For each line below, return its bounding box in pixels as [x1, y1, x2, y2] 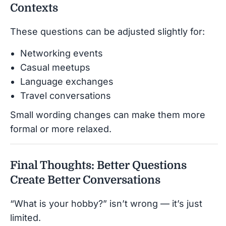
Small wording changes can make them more [10, 109, 205, 120]
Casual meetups [20, 62, 90, 73]
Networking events [20, 47, 103, 59]
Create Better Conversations [10, 173, 160, 186]
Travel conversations [20, 90, 111, 101]
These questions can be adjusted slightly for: [10, 26, 205, 37]
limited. [10, 212, 41, 223]
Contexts [10, 1, 58, 14]
